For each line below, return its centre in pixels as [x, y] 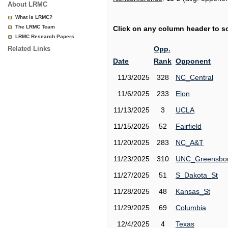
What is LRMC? [34, 17]
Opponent [193, 61]
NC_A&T [190, 142]
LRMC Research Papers [45, 36]
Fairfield [189, 126]
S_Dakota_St [197, 175]
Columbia [191, 208]
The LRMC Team [35, 27]
